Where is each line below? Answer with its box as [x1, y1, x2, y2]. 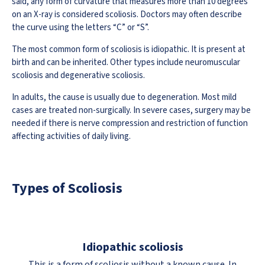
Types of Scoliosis [12, 179, 122, 198]
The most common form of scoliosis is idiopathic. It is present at [12, 43, 245, 56]
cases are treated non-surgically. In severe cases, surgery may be [12, 104, 251, 117]
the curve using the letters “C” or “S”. [12, 21, 149, 34]
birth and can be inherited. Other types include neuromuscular [12, 56, 240, 69]
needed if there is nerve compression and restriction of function [12, 117, 248, 130]
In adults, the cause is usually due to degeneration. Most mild [12, 91, 237, 104]
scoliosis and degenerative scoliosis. [12, 69, 145, 82]
